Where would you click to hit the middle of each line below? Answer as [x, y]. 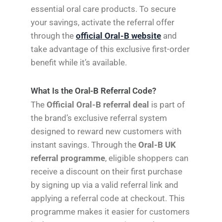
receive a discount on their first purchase [107, 171]
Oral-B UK [157, 144]
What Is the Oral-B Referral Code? [94, 90]
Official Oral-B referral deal [98, 104]
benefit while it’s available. [79, 63]
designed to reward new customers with [106, 131]
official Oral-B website [119, 36]
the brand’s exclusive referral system [99, 118]
